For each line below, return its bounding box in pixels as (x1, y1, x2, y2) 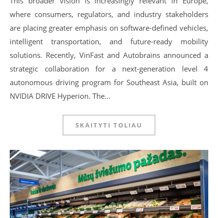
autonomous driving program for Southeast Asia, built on (10, 77, 208, 87)
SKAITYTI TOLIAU (75, 120, 143, 129)
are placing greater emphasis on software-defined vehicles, (10, 22, 208, 33)
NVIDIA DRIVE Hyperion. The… (10, 91, 110, 101)
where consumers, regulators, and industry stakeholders (10, 9, 208, 19)
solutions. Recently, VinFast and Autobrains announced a (10, 50, 208, 60)
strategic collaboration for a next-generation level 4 (10, 63, 208, 73)
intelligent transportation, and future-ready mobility (10, 36, 208, 46)
